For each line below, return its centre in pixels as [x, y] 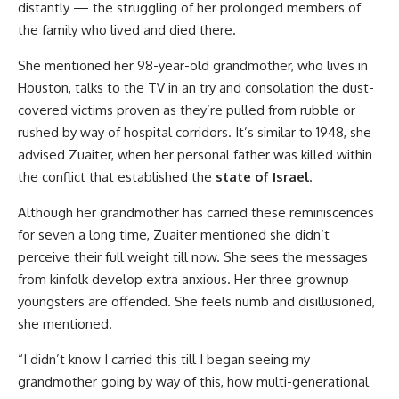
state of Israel [262, 176]
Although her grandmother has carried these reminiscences [196, 212]
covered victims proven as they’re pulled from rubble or [187, 110]
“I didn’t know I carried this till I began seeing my [164, 359]
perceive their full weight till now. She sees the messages [193, 256]
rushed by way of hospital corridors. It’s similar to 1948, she [195, 132]
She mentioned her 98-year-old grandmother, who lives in [193, 65]
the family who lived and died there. [127, 29]
